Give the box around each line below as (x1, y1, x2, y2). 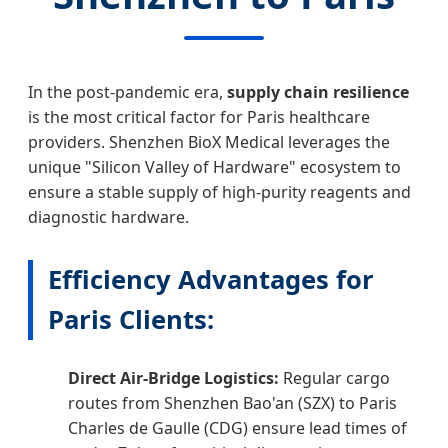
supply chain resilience (227, 81, 409, 104)
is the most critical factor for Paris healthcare (28, 106, 370, 129)
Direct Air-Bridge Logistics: (68, 366, 279, 389)
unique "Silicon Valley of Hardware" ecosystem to (28, 156, 401, 179)
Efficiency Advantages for (48, 262, 374, 298)
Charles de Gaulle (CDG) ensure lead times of (68, 416, 407, 439)
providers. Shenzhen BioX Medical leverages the (28, 131, 390, 154)
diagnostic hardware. (28, 206, 189, 229)
